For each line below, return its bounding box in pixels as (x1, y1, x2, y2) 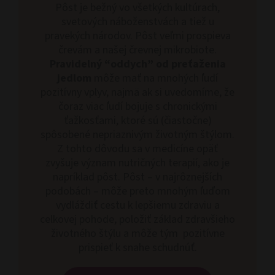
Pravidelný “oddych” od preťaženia (49, 56, 226, 72)
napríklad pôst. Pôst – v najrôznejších (53, 169, 222, 185)
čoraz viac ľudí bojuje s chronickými (58, 98, 217, 114)
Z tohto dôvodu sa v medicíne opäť (57, 141, 218, 157)
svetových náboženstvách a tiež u (61, 14, 214, 29)
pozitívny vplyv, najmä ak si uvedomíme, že (41, 84, 234, 100)
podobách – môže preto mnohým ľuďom (45, 183, 230, 199)
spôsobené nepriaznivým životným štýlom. (41, 126, 234, 142)
